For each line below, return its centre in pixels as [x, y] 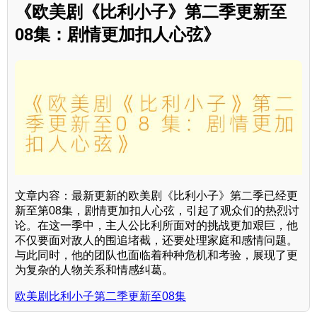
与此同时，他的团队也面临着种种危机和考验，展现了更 [156, 255]
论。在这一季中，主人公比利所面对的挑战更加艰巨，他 [156, 226]
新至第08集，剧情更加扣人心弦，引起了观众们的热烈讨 [157, 211]
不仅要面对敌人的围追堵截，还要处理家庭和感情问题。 [156, 241]
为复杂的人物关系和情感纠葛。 [94, 270]
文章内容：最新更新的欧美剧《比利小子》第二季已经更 [156, 196]
